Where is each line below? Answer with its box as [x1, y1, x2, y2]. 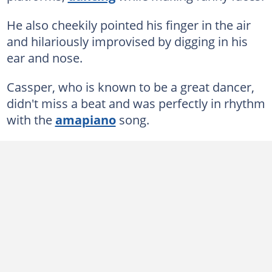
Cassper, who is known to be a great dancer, [6, 78, 254, 95]
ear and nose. [6, 49, 83, 66]
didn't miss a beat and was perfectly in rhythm [6, 94, 265, 112]
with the [6, 110, 55, 128]
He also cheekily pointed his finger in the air [6, 16, 251, 33]
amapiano [55, 110, 116, 128]
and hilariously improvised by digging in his [6, 32, 248, 50]
